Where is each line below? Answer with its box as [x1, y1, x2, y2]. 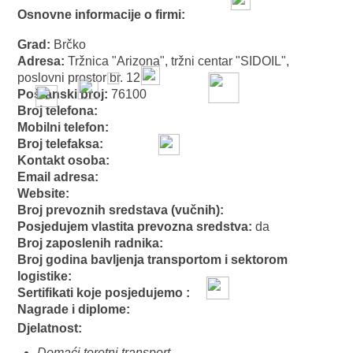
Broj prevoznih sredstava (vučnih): [17, 203, 225, 217]
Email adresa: [17, 169, 99, 184]
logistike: [17, 269, 72, 283]
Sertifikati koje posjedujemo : [17, 285, 191, 299]
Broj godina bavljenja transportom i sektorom [17, 252, 288, 266]
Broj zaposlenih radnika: [17, 236, 164, 250]
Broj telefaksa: [17, 136, 104, 150]
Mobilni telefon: [17, 120, 110, 134]
